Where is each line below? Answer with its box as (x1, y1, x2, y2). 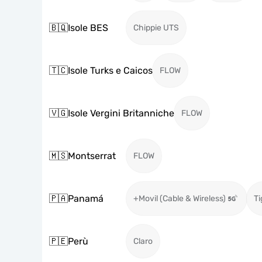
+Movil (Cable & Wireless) (133, 194, 226, 204)
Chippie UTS (133, 23, 179, 33)
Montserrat (68, 150, 116, 161)
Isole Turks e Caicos (68, 64, 153, 76)
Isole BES (68, 22, 108, 33)
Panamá (68, 192, 104, 204)
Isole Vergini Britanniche (68, 107, 174, 119)
